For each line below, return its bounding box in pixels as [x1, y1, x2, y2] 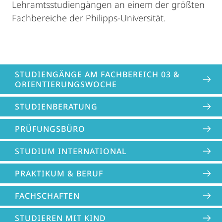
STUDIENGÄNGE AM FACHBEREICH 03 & [15, 69, 180, 80]
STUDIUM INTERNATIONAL [15, 146, 127, 157]
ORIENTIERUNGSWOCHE [15, 79, 117, 90]
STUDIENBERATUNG [15, 101, 98, 112]
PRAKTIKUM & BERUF [15, 168, 103, 179]
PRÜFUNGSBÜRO [15, 123, 85, 134]
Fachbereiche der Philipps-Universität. [12, 12, 168, 24]
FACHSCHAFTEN [15, 190, 80, 201]
